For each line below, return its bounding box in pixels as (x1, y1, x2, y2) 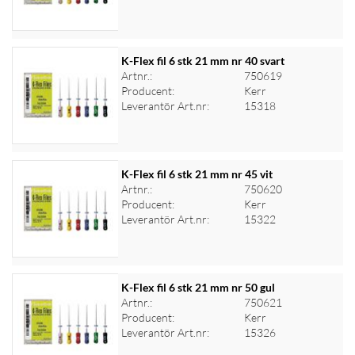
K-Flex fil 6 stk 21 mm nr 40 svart (120, 54, 284, 67)
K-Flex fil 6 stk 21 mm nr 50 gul (120, 281, 275, 294)
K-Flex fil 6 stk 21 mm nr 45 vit (120, 167, 273, 181)
